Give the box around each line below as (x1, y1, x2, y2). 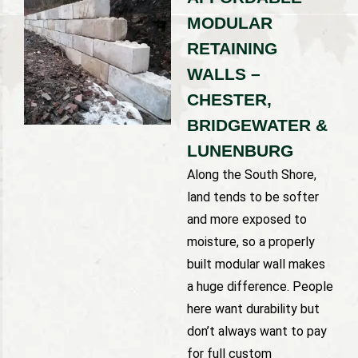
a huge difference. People (187, 278, 333, 294)
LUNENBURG (187, 141, 293, 160)
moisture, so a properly (187, 233, 315, 249)
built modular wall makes (187, 256, 325, 272)
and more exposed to (187, 211, 307, 227)
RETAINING (187, 38, 277, 58)
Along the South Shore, (187, 166, 316, 182)
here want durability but (187, 300, 320, 316)
